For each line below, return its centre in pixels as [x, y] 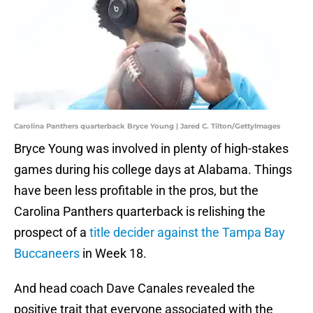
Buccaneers [47, 254]
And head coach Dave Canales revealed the [134, 289]
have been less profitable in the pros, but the [136, 191]
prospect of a [52, 233]
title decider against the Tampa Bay [187, 233]
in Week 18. [113, 254]
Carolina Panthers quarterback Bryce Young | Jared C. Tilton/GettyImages [147, 126]
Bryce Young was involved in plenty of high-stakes [151, 149]
